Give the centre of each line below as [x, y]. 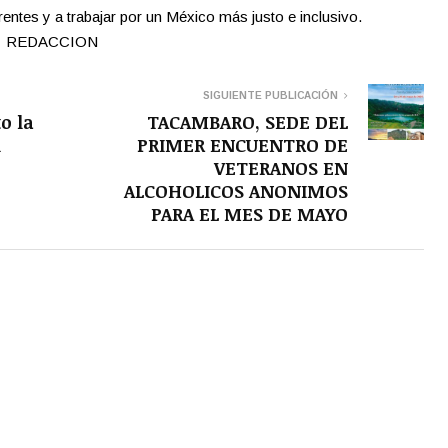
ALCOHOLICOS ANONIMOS [236, 191]
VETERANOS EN [281, 168]
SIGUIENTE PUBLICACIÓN [270, 96]
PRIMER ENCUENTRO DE [242, 145]
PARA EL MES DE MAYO [249, 214]
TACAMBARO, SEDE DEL [247, 122]
